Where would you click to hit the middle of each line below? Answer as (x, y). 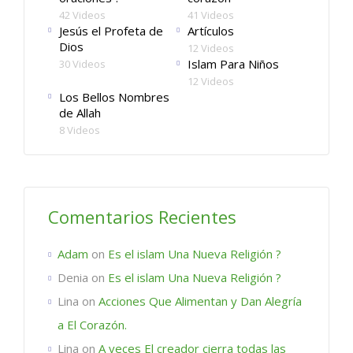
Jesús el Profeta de (111, 30)
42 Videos (82, 15)
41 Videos (210, 15)
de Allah (80, 112)
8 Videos (80, 130)
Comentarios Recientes (142, 216)
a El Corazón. (92, 324)
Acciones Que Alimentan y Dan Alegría (200, 301)
